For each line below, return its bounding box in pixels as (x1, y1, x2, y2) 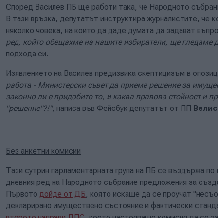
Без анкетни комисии (6, 146, 81, 156)
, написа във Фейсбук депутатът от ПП (52, 103, 193, 113)
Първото (6, 189, 39, 199)
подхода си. (6, 49, 48, 58)
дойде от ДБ (39, 189, 86, 199)
